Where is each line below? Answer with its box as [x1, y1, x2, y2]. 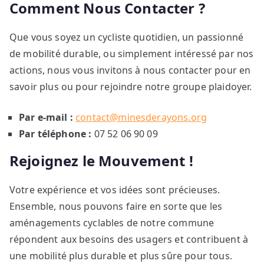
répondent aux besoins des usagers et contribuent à [9, 233, 249, 246]
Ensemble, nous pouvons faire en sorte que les [9, 200, 223, 213]
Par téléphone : [19, 127, 92, 141]
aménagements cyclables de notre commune [9, 216, 214, 230]
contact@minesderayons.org [75, 111, 207, 124]
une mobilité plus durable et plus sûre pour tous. [9, 249, 232, 263]
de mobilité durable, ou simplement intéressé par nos [9, 47, 254, 61]
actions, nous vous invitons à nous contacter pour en [9, 64, 251, 77]
